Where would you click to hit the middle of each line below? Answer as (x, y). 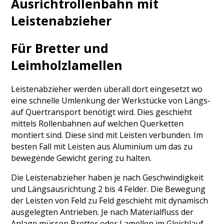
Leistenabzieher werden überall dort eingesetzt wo (107, 89)
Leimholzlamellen (67, 65)
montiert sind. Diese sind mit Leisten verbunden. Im (107, 135)
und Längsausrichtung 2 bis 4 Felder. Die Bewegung (108, 189)
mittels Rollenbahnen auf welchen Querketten (97, 124)
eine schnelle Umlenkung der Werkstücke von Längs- (111, 101)
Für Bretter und (60, 48)
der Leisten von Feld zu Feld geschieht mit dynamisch (110, 201)
